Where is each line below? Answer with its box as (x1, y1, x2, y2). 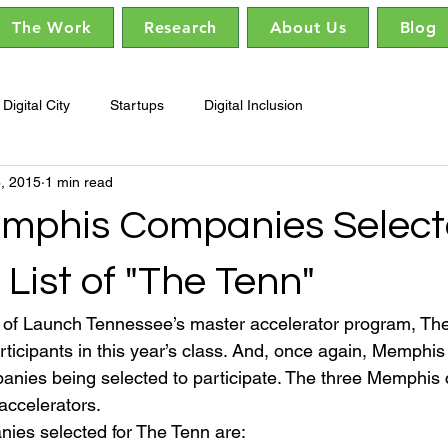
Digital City (3, 96, 70, 113)
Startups (110, 96, 164, 113)
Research (143, 18, 218, 37)
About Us (269, 18, 348, 37)
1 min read (45, 173, 113, 190)
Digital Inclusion (204, 96, 303, 113)
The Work (11, 18, 92, 37)
